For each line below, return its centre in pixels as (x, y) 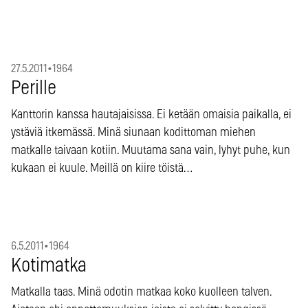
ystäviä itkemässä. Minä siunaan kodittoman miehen (133, 132)
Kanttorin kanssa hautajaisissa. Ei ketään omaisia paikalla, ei (151, 114)
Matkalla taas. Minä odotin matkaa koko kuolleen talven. (141, 292)
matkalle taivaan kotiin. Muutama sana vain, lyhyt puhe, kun (151, 150)
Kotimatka (49, 266)
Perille (34, 88)
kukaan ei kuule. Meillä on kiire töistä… (102, 168)
